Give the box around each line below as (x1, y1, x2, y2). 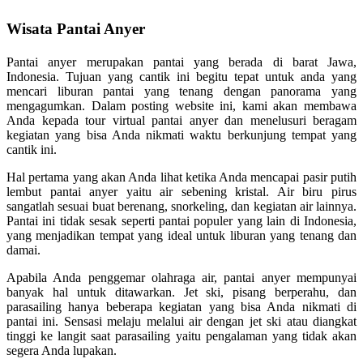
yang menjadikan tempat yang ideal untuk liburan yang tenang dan (6, 228, 357, 242)
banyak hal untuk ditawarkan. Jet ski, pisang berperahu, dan (6, 285, 357, 299)
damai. (6, 243, 41, 257)
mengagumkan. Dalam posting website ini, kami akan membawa (6, 99, 357, 113)
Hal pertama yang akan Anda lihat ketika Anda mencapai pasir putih (6, 170, 357, 184)
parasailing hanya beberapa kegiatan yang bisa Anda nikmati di (6, 300, 357, 314)
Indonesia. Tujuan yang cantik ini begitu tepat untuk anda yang (6, 70, 357, 83)
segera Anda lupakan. (6, 344, 117, 357)
